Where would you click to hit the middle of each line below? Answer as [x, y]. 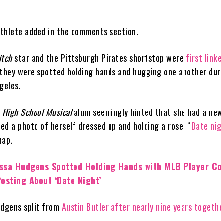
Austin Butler [85, 206]
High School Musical [37, 112]
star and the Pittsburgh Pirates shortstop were [99, 57]
